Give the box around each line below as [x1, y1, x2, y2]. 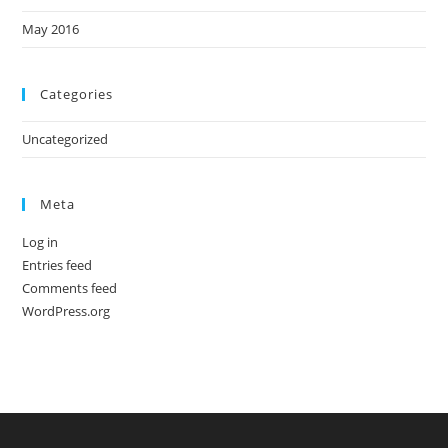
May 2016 [22, 20, 80, 38]
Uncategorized [22, 130, 109, 148]
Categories [40, 85, 114, 103]
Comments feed [22, 279, 118, 297]
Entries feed [22, 256, 93, 274]
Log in [22, 233, 59, 251]
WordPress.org [22, 302, 111, 320]
